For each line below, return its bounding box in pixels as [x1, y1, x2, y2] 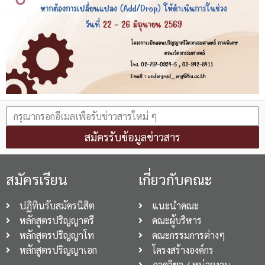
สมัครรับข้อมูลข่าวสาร [85, 130, 180, 144]
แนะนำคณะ [151, 199, 199, 212]
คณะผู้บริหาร [151, 214, 202, 227]
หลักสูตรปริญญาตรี [19, 214, 94, 227]
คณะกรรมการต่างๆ [151, 229, 225, 242]
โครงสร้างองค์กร [151, 244, 214, 257]
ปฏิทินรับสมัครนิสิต [19, 199, 95, 212]
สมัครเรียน [6, 170, 67, 189]
